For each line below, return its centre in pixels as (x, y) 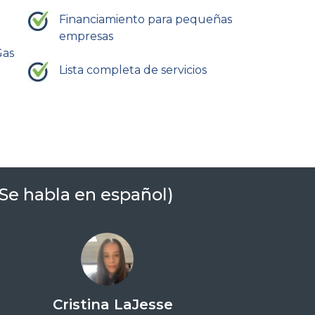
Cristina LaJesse (113, 305)
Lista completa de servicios (133, 70)
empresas (86, 36)
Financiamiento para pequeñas (145, 19)
